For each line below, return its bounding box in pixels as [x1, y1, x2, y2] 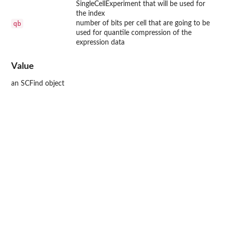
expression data [76, 39, 125, 46]
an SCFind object [11, 80, 64, 88]
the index [76, 10, 105, 17]
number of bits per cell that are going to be [76, 19, 210, 27]
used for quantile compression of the [76, 29, 192, 36]
